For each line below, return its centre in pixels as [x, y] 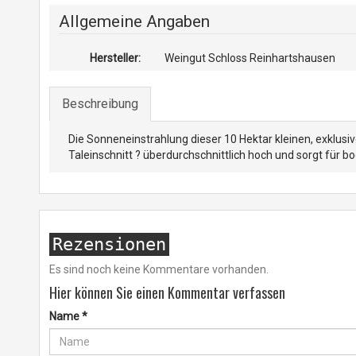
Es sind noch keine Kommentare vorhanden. [159, 269]
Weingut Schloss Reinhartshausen [250, 58]
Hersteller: [116, 58]
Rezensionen [109, 244]
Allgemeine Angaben [134, 21]
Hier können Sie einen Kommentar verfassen [167, 292]
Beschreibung [100, 104]
